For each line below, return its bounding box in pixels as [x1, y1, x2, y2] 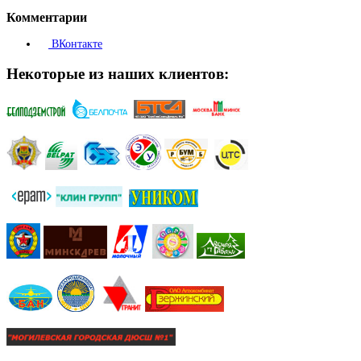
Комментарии [6, 10, 87, 24]
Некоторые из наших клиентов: [6, 65, 229, 83]
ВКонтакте [48, 37, 102, 50]
